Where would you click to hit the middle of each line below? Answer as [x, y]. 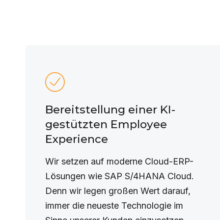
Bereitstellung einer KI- [110, 110]
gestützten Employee [106, 124]
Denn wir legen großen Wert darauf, [118, 191]
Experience [77, 139]
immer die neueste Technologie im [114, 206]
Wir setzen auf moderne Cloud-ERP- [119, 161]
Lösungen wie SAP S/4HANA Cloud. [120, 176]
